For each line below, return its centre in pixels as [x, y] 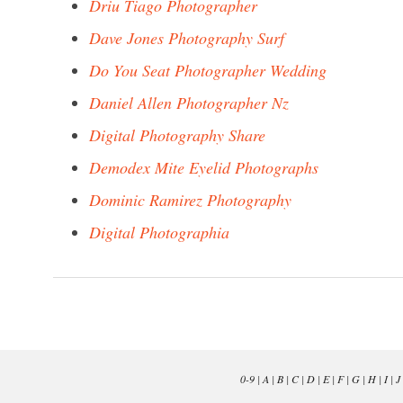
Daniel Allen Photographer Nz [189, 103]
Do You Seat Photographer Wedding [208, 70]
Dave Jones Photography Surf [187, 38]
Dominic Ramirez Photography [190, 200]
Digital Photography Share [177, 135]
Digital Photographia [159, 232]
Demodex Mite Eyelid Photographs [204, 167]
